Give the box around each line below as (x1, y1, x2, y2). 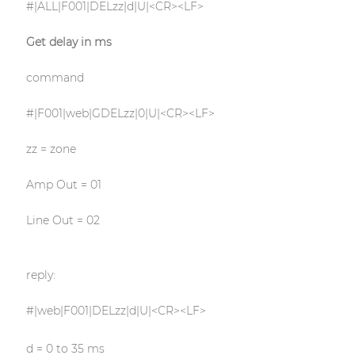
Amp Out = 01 (25, 177, 101, 193)
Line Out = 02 (25, 213, 100, 228)
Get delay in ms (25, 35, 112, 50)
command (25, 71, 84, 86)
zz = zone (25, 142, 76, 157)
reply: (25, 268, 55, 283)
